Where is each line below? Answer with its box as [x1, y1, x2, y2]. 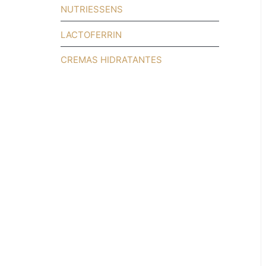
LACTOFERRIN [61, 28, 122, 40]
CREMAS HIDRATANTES [61, 54, 162, 66]
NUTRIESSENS [61, 3, 123, 15]
